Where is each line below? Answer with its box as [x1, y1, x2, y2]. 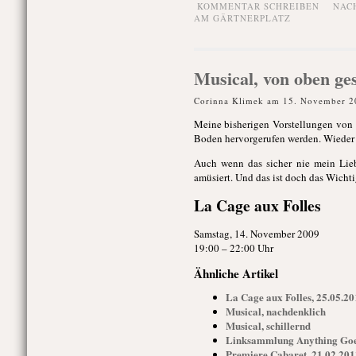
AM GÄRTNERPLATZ [193, 12, 291, 24]
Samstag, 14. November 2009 [193, 226, 319, 241]
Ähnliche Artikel [193, 265, 278, 282]
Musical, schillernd [225, 318, 311, 333]
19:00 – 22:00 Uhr [193, 241, 273, 255]
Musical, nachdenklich [225, 304, 326, 319]
